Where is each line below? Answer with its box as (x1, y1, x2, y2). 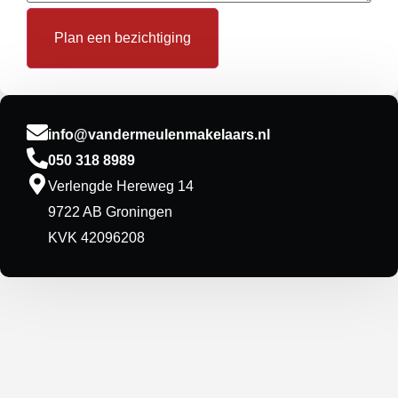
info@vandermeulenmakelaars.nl (48, 127, 270, 143)
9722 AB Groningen (48, 204, 172, 220)
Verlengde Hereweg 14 (48, 179, 194, 195)
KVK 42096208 (48, 230, 145, 246)
